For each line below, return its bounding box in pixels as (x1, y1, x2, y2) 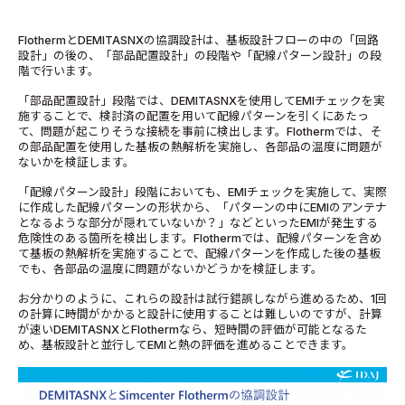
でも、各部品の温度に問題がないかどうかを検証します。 (18, 262, 323, 277)
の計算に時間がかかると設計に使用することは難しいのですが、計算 (18, 307, 382, 322)
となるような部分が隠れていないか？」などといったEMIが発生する (18, 216, 378, 231)
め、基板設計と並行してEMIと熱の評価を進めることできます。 (18, 338, 353, 353)
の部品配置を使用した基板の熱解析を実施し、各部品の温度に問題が (18, 140, 382, 155)
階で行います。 (18, 64, 99, 79)
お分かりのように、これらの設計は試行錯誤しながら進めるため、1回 (18, 292, 387, 306)
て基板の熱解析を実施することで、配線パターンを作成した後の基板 (18, 247, 381, 261)
